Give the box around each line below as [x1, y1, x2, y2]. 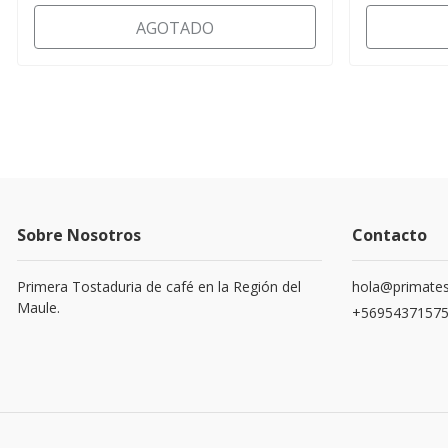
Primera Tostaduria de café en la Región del [17, 276, 301, 296]
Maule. [17, 297, 60, 317]
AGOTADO [135, 16, 214, 39]
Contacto [352, 223, 427, 246]
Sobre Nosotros [17, 223, 141, 246]
